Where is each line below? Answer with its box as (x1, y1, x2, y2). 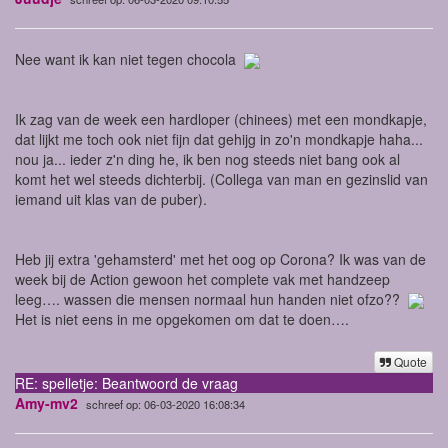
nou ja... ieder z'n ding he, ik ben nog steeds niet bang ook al (15, 148, 400, 169)
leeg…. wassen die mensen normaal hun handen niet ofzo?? (15, 288, 408, 309)
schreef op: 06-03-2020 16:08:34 (86, 395, 245, 412)
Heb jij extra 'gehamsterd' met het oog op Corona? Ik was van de (15, 248, 426, 269)
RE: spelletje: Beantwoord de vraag (15, 372, 238, 393)
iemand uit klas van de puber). (15, 188, 207, 209)
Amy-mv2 (15, 392, 78, 413)
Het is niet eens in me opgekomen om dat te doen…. (15, 309, 349, 330)
